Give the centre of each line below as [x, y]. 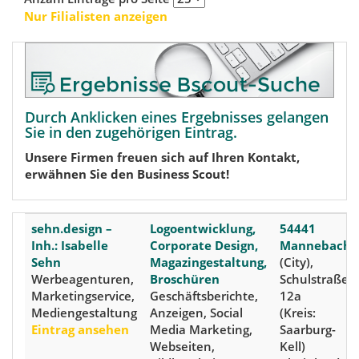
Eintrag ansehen [80, 330]
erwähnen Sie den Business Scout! [127, 173]
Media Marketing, [201, 330]
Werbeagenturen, [83, 279]
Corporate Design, [204, 246]
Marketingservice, [83, 296]
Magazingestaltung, [208, 262]
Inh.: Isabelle [70, 246]
